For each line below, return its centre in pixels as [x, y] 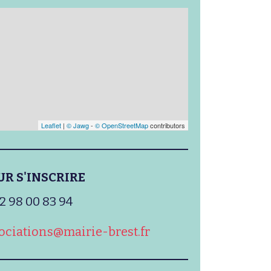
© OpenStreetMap [122, 125]
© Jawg [78, 125]
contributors [167, 125]
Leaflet [51, 125]
